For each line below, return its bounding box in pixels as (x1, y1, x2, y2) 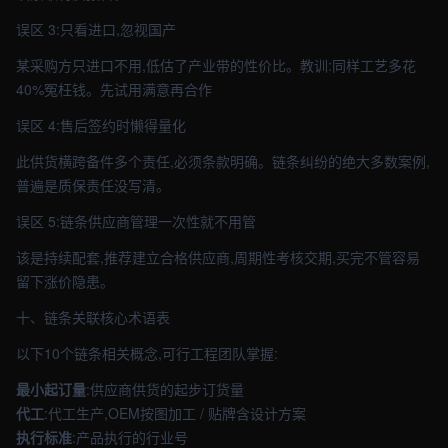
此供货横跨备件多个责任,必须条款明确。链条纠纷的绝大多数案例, (16, 151, 430, 171)
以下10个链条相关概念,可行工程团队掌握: (16, 343, 278, 363)
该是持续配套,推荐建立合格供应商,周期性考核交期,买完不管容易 (16, 247, 420, 267)
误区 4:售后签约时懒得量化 (16, 115, 186, 135)
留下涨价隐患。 (16, 271, 114, 291)
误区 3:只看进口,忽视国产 (16, 19, 176, 39)
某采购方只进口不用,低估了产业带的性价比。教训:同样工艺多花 (16, 55, 416, 75)
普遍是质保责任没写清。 (16, 175, 170, 195)
